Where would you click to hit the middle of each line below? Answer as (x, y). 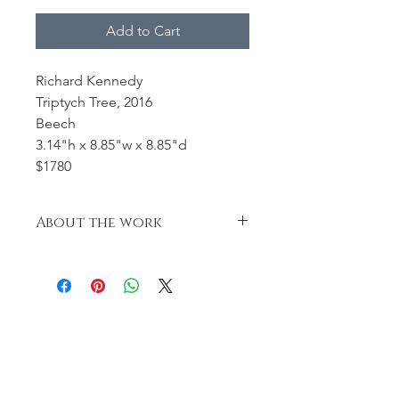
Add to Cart (142, 31)
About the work (99, 223)
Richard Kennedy (89, 81)
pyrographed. (74, 274)
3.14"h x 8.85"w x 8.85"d (111, 145)
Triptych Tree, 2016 (94, 102)
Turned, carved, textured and (118, 256)
